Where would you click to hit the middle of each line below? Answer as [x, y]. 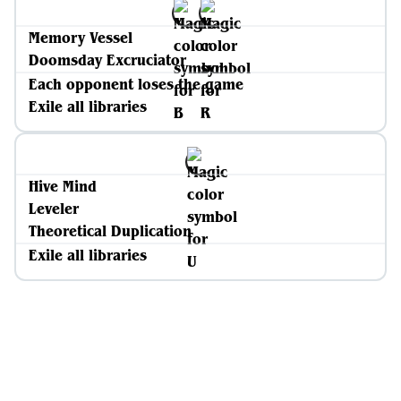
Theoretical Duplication [110, 231]
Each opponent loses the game [136, 84]
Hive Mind [63, 186]
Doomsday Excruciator [107, 60]
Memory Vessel [81, 38]
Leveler [54, 209]
